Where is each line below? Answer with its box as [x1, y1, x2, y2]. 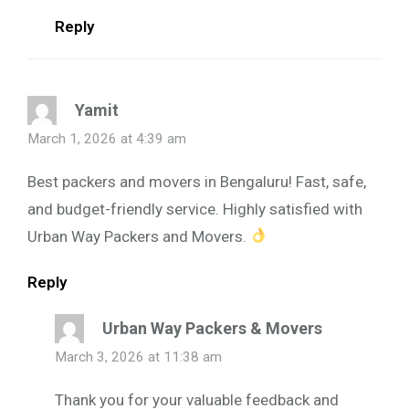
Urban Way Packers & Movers [102, 318, 322, 338]
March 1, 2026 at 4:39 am [27, 130, 186, 147]
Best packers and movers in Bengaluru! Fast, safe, [27, 172, 366, 191]
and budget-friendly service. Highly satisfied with [27, 199, 362, 218]
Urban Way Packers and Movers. [27, 226, 250, 246]
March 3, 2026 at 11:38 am [55, 348, 222, 365]
